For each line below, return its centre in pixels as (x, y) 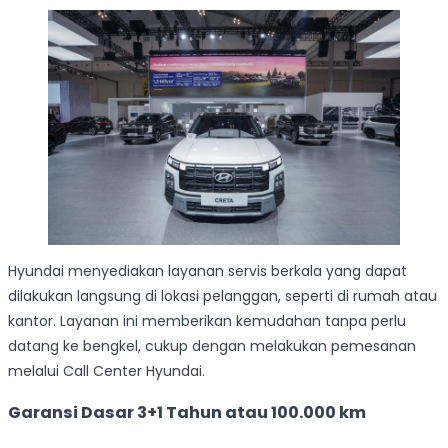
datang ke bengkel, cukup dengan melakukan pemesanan (212, 345)
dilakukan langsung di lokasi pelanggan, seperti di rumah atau (222, 295)
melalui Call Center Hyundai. (106, 370)
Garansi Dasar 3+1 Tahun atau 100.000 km (187, 413)
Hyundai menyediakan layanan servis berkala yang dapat (207, 270)
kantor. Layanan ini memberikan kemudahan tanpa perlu (207, 320)
